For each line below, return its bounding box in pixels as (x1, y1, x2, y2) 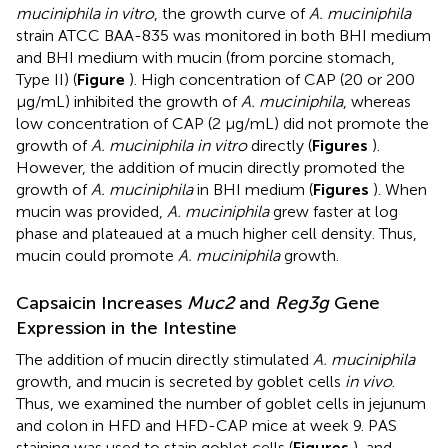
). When (373, 179, 427, 199)
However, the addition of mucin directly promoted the (16, 157, 405, 177)
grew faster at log (269, 201, 398, 221)
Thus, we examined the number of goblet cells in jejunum (16, 393, 426, 413)
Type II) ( (16, 69, 77, 89)
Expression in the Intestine (16, 316, 237, 339)
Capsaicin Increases (16, 291, 187, 314)
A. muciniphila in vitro (91, 135, 247, 155)
